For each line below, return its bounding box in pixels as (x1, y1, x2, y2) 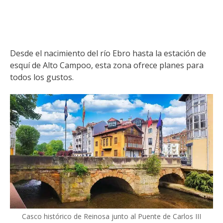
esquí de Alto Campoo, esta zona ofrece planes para (10, 59, 204, 71)
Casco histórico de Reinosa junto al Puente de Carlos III (22, 211, 201, 221)
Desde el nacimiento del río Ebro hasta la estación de (10, 47, 206, 59)
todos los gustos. (10, 71, 74, 83)
